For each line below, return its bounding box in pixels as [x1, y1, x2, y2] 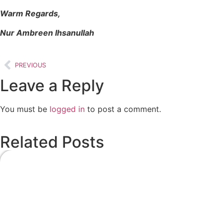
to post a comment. [85, 104, 161, 114]
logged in [50, 104, 85, 114]
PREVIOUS [15, 61, 46, 69]
